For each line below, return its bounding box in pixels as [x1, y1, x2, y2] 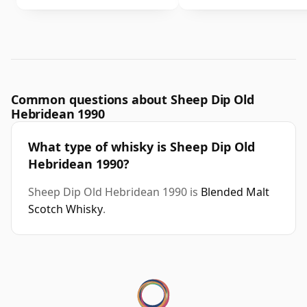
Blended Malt [201, 184, 269, 200]
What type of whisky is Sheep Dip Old [28, 138, 255, 156]
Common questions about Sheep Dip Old [11, 91, 254, 108]
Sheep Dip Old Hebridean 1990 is [28, 184, 201, 200]
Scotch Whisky [28, 201, 103, 217]
